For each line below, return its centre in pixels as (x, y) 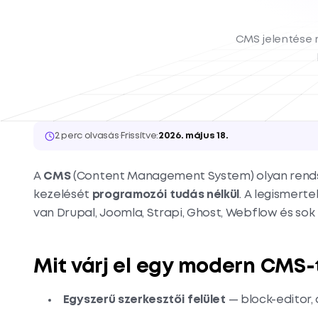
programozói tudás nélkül (166, 195)
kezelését (63, 195)
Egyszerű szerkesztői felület (144, 300)
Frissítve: (140, 136)
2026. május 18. (193, 136)
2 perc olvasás (87, 136)
